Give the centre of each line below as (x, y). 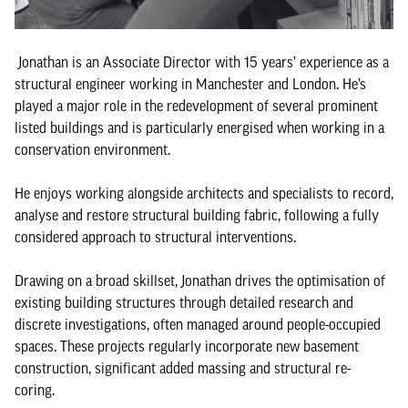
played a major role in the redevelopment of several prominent (196, 106)
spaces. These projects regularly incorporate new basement (187, 347)
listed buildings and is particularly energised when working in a (199, 128)
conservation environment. (92, 150)
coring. (36, 390)
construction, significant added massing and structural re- (183, 368)
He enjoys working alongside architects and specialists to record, (204, 194)
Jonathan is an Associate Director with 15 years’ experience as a (202, 62)
